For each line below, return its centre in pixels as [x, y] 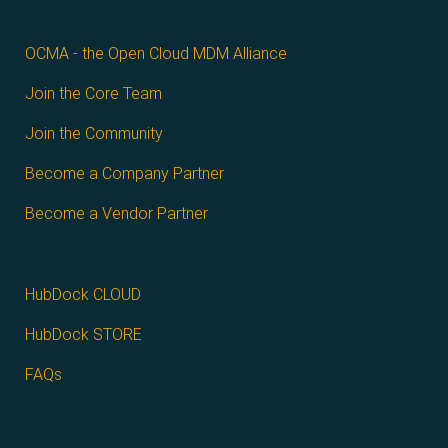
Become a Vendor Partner [116, 213]
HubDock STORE [83, 334]
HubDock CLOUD [83, 294]
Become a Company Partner [124, 173]
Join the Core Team [93, 93]
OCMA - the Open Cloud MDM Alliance [156, 53]
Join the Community [94, 133]
